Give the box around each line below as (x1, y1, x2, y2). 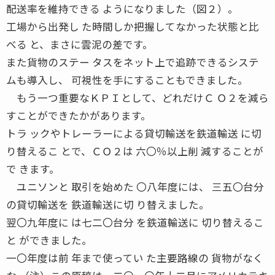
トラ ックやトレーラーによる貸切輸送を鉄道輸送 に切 (6, 125, 261, 141)
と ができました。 (6, 232, 92, 247)
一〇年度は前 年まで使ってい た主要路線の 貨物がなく (6, 250, 263, 265)
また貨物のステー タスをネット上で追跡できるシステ (6, 54, 259, 69)
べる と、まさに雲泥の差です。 (6, 36, 153, 52)
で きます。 (6, 161, 60, 176)
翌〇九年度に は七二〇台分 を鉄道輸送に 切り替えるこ (6, 214, 264, 230)
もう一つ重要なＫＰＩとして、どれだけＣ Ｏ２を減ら (6, 90, 269, 105)
